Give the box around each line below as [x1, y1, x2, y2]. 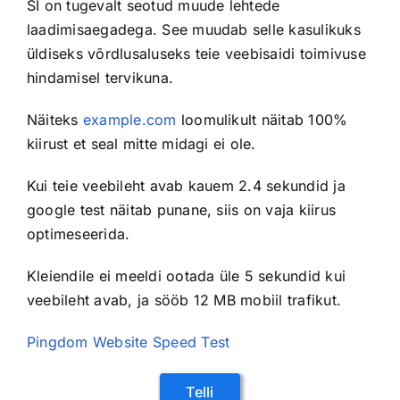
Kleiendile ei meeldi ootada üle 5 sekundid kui [26, 267, 346, 286]
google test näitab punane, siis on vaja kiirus [26, 201, 337, 220]
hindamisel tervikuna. [26, 69, 174, 87]
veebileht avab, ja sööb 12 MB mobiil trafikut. [26, 291, 342, 310]
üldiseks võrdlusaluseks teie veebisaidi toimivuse [26, 45, 366, 63]
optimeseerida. [26, 225, 130, 244]
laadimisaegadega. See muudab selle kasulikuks [26, 21, 361, 39]
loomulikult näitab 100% [176, 111, 348, 129]
